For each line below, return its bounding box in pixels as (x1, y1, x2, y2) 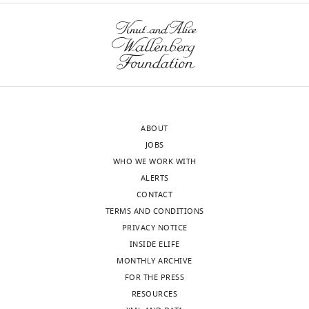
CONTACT (136, 189, 173, 201)
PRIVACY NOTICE (121, 222, 188, 234)
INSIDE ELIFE (129, 239, 180, 250)
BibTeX (32, 19, 67, 37)
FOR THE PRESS (124, 272, 185, 283)
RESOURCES (131, 288, 178, 300)
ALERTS (140, 172, 169, 184)
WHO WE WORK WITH (112, 156, 197, 168)
